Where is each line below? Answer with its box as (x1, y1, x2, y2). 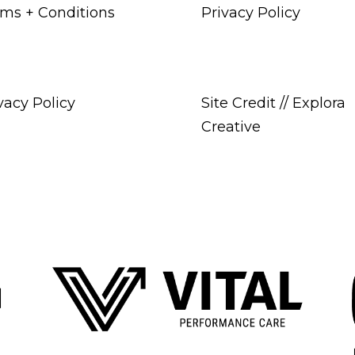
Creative (200, 117, 261, 136)
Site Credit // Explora (200, 94, 345, 112)
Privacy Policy (200, 3, 300, 21)
